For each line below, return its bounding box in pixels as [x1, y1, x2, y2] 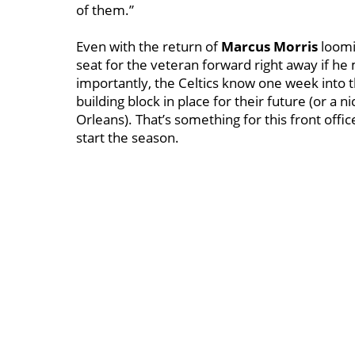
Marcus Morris [221, 37, 318, 55]
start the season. [76, 128, 182, 147]
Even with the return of [76, 37, 221, 55]
